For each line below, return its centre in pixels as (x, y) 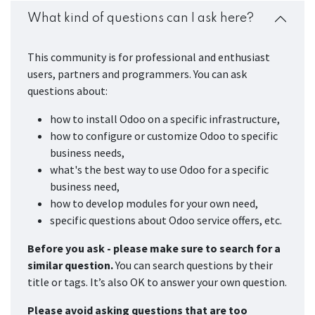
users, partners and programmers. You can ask (137, 73)
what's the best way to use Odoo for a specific (159, 169)
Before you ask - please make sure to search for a (154, 248)
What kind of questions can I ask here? (141, 19)
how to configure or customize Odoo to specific (164, 135)
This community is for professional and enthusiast (149, 57)
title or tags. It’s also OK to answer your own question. (157, 282)
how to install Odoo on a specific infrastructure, (165, 118)
